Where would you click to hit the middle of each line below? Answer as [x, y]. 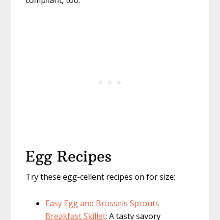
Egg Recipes [69, 157]
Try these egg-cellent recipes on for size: [101, 177]
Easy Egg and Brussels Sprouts [102, 204]
